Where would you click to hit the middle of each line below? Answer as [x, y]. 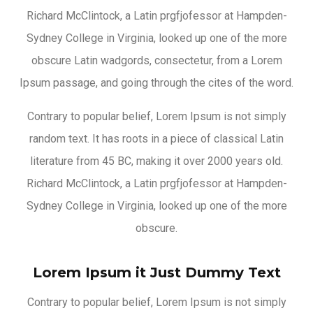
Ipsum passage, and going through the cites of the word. [156, 82]
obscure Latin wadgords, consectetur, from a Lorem [156, 60]
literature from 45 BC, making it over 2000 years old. [156, 161]
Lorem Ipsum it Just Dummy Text [156, 272]
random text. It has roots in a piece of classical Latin [156, 138]
